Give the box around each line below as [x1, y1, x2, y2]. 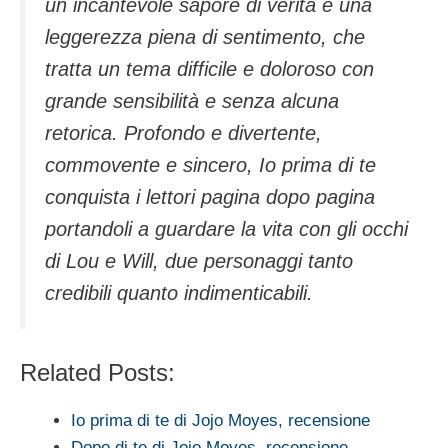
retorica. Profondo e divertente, [45, 121, 322, 144]
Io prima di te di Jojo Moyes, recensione [71, 411, 370, 431]
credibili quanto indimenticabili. [45, 281, 313, 304]
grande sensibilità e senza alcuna [45, 89, 339, 112]
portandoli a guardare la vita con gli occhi [45, 217, 408, 240]
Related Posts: [20, 359, 175, 387]
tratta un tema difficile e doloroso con [45, 57, 374, 80]
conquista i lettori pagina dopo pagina [45, 185, 375, 208]
